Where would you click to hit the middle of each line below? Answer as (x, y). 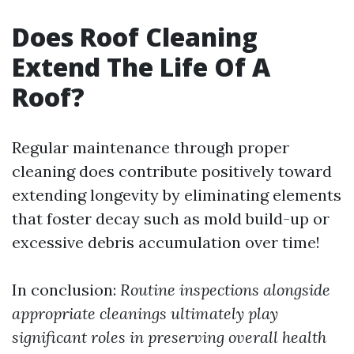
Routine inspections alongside (225, 290)
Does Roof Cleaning (135, 37)
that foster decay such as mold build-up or (171, 218)
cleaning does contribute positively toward (172, 171)
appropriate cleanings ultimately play (145, 313)
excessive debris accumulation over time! (166, 242)
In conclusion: (66, 290)
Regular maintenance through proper (151, 147)
